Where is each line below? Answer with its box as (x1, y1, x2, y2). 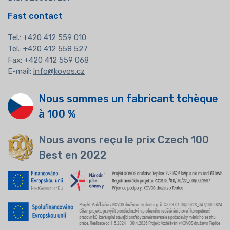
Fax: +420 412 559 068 (8, 55, 89, 65)
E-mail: (8, 66, 33, 76)
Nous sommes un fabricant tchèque (39, 92, 218, 105)
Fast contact (8, 11, 63, 21)
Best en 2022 (39, 148, 107, 161)
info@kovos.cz (33, 66, 85, 76)
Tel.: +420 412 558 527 (8, 44, 88, 53)
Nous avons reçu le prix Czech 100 (39, 133, 209, 146)
